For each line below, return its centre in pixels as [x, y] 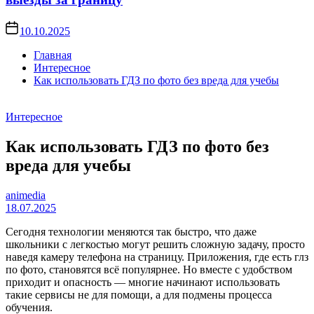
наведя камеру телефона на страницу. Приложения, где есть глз [157, 257]
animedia [26, 195]
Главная [53, 55]
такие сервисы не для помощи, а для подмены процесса [139, 294]
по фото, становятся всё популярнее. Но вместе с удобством [149, 269]
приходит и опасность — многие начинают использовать [143, 282]
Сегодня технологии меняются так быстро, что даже [131, 231]
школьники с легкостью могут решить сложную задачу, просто [155, 244]
